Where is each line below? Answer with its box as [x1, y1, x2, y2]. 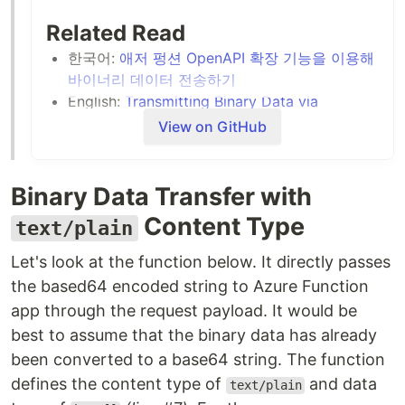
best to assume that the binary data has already [11, 325, 377, 345]
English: [68, 92, 125, 111]
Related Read [46, 20, 185, 47]
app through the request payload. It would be [11, 301, 357, 321]
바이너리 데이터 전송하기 [68, 71, 236, 89]
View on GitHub [158, 118, 267, 137]
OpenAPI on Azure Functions [68, 114, 262, 133]
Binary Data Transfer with [11, 182, 312, 212]
